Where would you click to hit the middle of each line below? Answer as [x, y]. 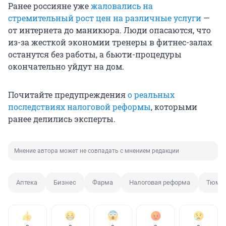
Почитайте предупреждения [68, 95]
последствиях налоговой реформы [79, 107]
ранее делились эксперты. [62, 119]
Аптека [27, 183]
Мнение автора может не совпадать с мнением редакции [97, 151]
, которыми [174, 107]
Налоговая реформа [160, 183]
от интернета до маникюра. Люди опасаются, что [109, 30]
